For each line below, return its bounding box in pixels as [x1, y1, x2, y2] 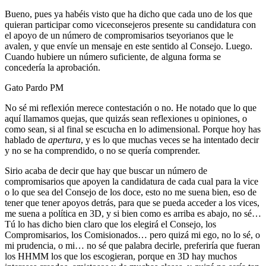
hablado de [5, 134, 48, 145]
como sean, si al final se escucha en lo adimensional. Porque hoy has [5, 123, 261, 134]
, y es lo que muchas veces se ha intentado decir [81, 134, 259, 145]
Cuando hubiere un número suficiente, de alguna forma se [5, 51, 221, 62]
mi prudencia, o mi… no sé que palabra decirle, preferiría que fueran [5, 240, 260, 251]
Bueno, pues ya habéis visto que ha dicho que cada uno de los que [5, 8, 252, 19]
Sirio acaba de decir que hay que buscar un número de [5, 165, 207, 176]
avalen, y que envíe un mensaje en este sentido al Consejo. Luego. [5, 40, 252, 51]
